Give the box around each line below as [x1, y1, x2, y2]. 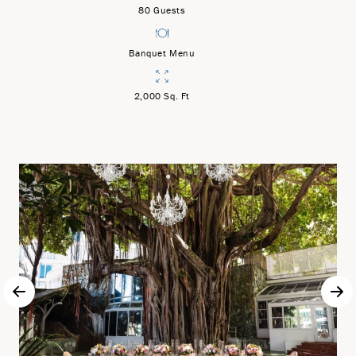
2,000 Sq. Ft [133, 90, 191, 103]
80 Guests [138, 4, 186, 17]
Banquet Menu [129, 47, 195, 60]
